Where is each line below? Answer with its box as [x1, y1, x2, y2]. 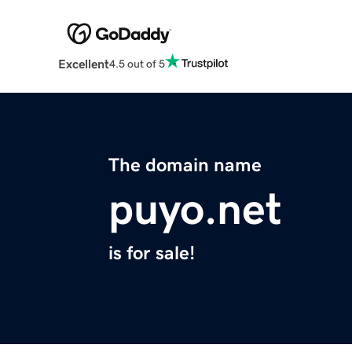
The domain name [108, 156, 262, 175]
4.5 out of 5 [108, 57, 165, 69]
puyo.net [108, 187, 282, 232]
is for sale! [108, 244, 195, 263]
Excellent [57, 57, 109, 71]
